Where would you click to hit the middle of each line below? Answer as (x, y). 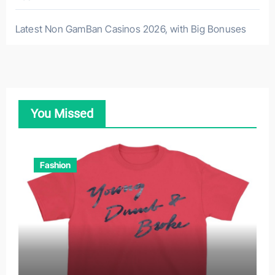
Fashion (55, 165)
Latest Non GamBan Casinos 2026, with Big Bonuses (131, 29)
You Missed (62, 114)
